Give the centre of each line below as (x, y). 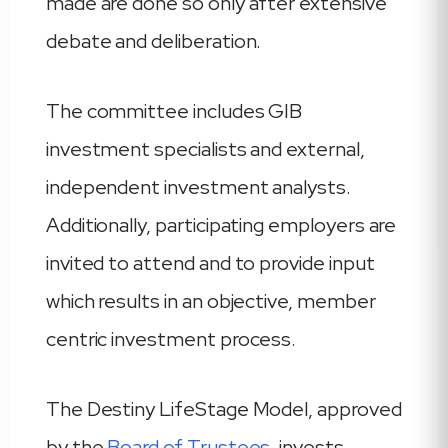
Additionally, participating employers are (221, 225)
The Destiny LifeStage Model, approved (223, 409)
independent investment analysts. (198, 187)
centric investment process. (171, 339)
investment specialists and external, (205, 149)
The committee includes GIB (174, 111)
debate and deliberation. (153, 41)
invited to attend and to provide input (210, 263)
